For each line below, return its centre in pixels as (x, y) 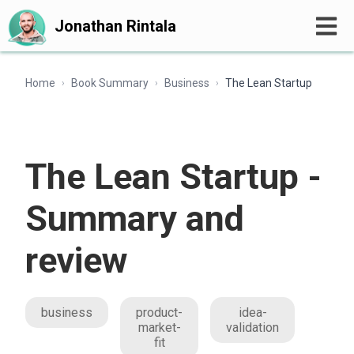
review (77, 260)
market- (159, 328)
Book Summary (110, 83)
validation (252, 328)
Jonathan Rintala (115, 26)
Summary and (135, 218)
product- (159, 313)
